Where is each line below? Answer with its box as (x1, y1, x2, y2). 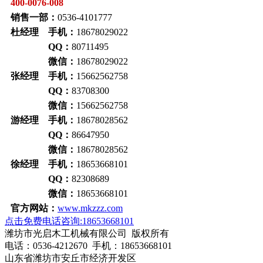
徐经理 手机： (11, 159, 76, 170)
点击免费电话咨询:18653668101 (5, 216, 134, 227)
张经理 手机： (11, 71, 76, 82)
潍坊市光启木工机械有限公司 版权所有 (5, 228, 169, 239)
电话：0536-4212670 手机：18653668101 (5, 241, 172, 251)
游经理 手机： (11, 115, 76, 126)
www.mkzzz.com (58, 203, 123, 214)
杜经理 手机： (11, 27, 76, 38)
